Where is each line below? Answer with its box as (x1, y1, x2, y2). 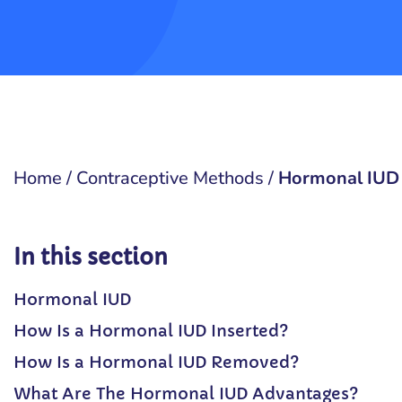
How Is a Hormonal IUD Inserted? (13, 320, 289, 341)
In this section (13, 244, 168, 271)
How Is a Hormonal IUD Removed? (13, 352, 300, 372)
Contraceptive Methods (76, 166, 264, 190)
